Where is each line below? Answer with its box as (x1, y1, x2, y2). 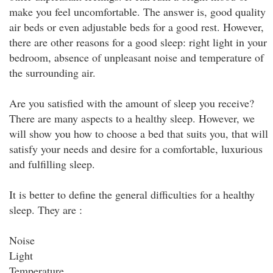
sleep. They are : (9, 202, 82, 217)
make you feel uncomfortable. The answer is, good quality (9, 4, 266, 19)
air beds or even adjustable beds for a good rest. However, (9, 19, 264, 34)
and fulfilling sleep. (9, 157, 95, 171)
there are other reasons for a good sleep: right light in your (9, 35, 267, 49)
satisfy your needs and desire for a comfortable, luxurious (9, 141, 263, 156)
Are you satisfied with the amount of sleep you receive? (9, 96, 254, 110)
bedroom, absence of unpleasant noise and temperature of (9, 50, 264, 65)
